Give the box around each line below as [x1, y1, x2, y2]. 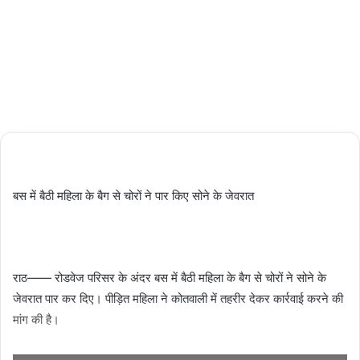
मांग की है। [13, 312, 59, 328]
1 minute [23, 68, 63, 81]
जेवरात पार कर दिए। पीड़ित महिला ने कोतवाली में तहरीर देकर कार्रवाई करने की [13, 291, 343, 307]
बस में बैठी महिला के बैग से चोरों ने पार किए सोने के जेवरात [13, 188, 254, 204]
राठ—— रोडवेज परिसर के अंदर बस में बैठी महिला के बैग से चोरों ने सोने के [13, 270, 326, 286]
